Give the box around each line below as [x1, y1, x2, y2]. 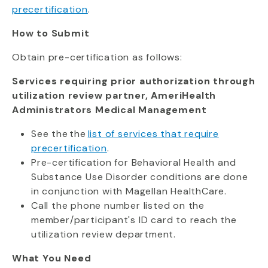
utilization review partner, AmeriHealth [12, 89, 217, 102]
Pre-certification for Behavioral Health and [31, 156, 236, 169]
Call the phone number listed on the [31, 199, 205, 212]
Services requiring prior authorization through [12, 75, 255, 87]
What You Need [12, 252, 92, 264]
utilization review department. [31, 228, 176, 240]
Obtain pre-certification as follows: [12, 51, 182, 63]
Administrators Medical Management [12, 103, 207, 116]
